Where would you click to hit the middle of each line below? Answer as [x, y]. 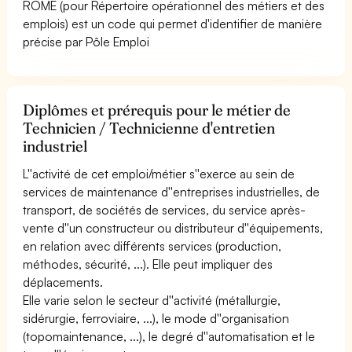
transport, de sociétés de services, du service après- [165, 209]
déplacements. [63, 282]
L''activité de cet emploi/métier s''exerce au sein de [159, 173]
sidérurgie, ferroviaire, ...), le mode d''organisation [156, 318]
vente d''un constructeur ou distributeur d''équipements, [173, 227]
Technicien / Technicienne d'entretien [149, 128]
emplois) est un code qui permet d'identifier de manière [173, 23]
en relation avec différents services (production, [152, 246]
